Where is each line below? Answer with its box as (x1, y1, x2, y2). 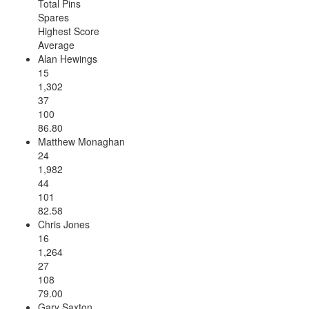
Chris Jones (38, 217, 90, 231)
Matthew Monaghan (38, 134, 125, 148)
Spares (38, 10, 69, 24)
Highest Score (38, 23, 99, 38)
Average (38, 37, 74, 52)
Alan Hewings (38, 51, 97, 66)
